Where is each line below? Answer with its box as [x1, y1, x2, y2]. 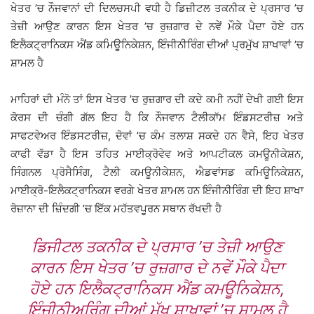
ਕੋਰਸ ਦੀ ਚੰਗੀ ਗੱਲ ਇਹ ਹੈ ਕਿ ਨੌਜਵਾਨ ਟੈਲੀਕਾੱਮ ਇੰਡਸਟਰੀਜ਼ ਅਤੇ [11, 111, 303, 125]
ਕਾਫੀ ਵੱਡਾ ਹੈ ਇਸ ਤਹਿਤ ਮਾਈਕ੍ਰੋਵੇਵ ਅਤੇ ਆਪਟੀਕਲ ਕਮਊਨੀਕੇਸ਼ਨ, [11, 147, 303, 161]
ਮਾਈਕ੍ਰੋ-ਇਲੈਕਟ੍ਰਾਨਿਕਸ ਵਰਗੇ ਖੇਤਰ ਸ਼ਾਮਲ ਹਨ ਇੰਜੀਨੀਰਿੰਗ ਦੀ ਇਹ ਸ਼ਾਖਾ [11, 184, 303, 198]
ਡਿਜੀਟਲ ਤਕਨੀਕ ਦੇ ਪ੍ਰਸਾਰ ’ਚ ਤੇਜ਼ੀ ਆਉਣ [32, 238, 282, 257]
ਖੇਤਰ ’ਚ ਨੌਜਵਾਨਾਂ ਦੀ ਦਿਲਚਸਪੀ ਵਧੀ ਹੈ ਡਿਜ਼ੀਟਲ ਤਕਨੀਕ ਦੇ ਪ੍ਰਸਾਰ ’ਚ [11, 1, 303, 15]
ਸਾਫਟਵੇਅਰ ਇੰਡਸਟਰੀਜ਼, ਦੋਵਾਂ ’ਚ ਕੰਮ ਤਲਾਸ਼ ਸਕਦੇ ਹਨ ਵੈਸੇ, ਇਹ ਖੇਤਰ [11, 129, 303, 143]
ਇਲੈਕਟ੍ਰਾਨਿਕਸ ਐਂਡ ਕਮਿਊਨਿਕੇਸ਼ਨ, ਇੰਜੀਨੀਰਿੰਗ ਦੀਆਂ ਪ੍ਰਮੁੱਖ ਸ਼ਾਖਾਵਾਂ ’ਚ [11, 38, 303, 52]
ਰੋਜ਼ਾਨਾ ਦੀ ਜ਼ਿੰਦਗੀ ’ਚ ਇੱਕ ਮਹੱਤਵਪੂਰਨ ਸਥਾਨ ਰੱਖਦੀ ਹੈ [11, 202, 221, 216]
